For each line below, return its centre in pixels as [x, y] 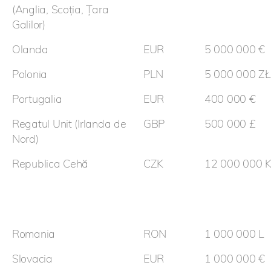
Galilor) [29, 25]
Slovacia [32, 259]
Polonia [30, 74]
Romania [34, 234]
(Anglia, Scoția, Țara [60, 10]
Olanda [30, 50]
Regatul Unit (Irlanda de [69, 124]
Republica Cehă [51, 164]
